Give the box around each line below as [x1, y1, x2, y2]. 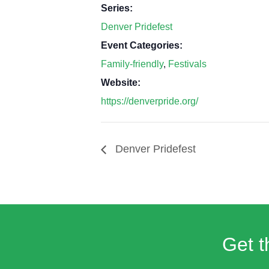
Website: [101, 77, 141, 88]
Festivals [168, 58, 207, 69]
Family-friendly [101, 58, 163, 69]
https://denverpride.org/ [101, 95, 198, 106]
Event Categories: [101, 40, 183, 50]
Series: [101, 2, 133, 13]
